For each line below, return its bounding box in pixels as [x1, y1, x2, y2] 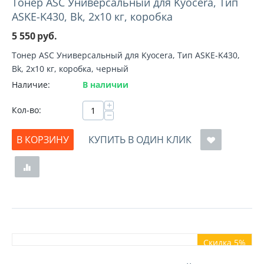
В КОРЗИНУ [16, 133, 69, 146]
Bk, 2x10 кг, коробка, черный [12, 63, 128, 74]
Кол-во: [12, 104, 41, 115]
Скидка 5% [203, 237, 246, 248]
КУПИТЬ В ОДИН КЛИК [88, 133, 192, 146]
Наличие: [12, 79, 50, 90]
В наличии [82, 79, 128, 90]
